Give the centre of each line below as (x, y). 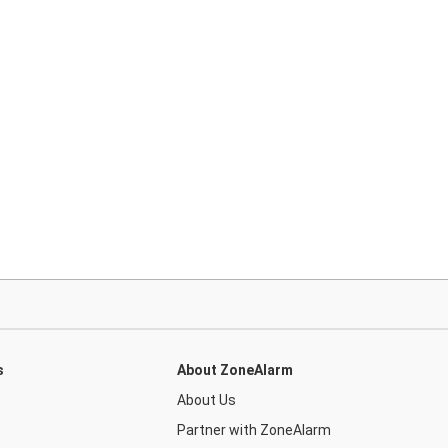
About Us (206, 400)
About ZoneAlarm (235, 370)
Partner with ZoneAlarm (254, 430)
